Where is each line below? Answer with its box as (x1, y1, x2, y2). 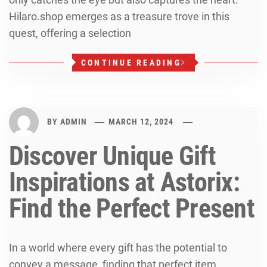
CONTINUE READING (80, 58, 181, 67)
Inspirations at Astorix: (9, 167, 240, 198)
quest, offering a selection (9, 27, 131, 39)
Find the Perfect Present (9, 193, 254, 224)
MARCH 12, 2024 (108, 116, 174, 126)
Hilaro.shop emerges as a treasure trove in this (9, 10, 229, 23)
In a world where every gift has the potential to (9, 241, 227, 254)
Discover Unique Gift (9, 141, 216, 172)
